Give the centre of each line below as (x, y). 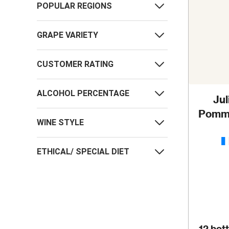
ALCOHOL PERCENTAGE (83, 94)
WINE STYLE (60, 123)
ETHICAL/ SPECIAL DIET (83, 152)
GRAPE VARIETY (67, 35)
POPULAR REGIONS (74, 6)
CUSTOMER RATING (75, 64)
